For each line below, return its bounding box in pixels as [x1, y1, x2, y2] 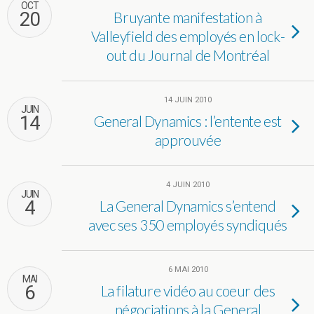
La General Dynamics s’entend [100, 197, 276, 214]
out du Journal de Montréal [106, 46, 270, 64]
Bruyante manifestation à [114, 8, 262, 26]
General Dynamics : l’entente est [94, 112, 282, 130]
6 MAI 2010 [168, 265, 208, 274]
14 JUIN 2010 [164, 95, 212, 104]
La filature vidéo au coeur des [100, 282, 275, 299]
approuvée [154, 131, 221, 149]
